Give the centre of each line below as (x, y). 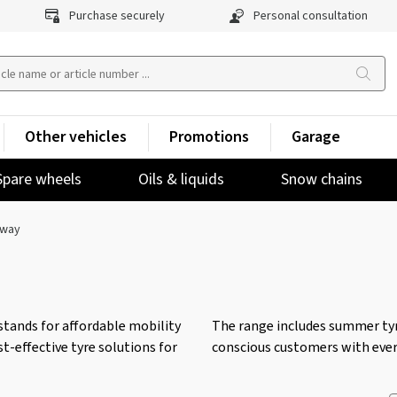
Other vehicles (76, 137)
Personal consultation (309, 16)
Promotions (209, 137)
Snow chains (322, 179)
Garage (316, 137)
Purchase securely (116, 16)
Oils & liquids (181, 179)
